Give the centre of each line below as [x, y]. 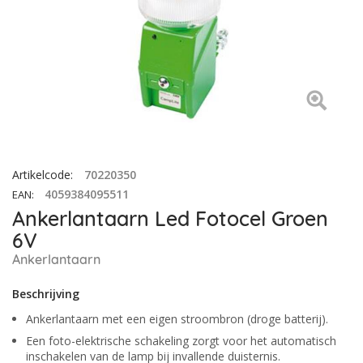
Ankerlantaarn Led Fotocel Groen [170, 218]
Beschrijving [46, 294]
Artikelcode [41, 175]
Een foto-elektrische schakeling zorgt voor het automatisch [181, 341]
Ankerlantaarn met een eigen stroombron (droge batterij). [177, 319]
